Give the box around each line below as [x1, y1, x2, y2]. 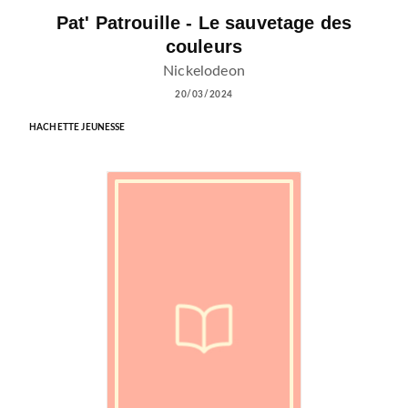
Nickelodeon [163, 64, 245, 79]
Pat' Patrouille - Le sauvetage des [56, 12, 352, 33]
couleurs [165, 36, 243, 56]
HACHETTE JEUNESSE [29, 123, 126, 133]
